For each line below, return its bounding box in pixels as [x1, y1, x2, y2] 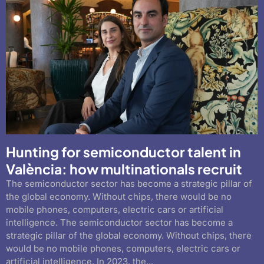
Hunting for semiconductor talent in [6, 143, 241, 160]
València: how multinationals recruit [6, 160, 242, 177]
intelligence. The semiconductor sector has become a [6, 216, 233, 228]
